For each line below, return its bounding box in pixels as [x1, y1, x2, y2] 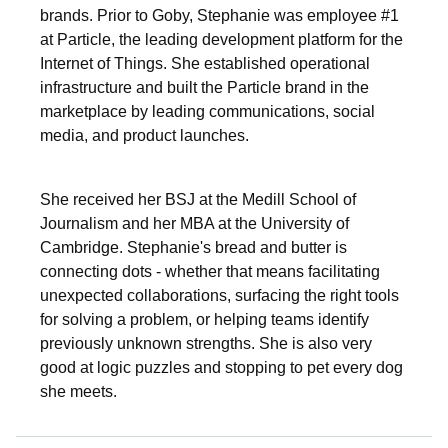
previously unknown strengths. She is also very [40, 335, 372, 353]
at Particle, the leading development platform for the [40, 31, 403, 49]
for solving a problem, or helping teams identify [40, 311, 369, 329]
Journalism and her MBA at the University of [40, 215, 349, 233]
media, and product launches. [40, 127, 249, 145]
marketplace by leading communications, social [40, 103, 375, 121]
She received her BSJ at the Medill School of [40, 191, 356, 209]
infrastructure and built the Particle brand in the [40, 79, 369, 97]
